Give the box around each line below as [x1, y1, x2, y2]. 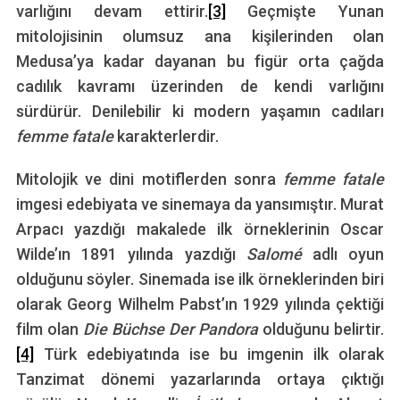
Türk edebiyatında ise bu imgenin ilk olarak [33, 345, 385, 364]
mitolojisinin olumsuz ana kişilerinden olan [15, 27, 385, 46]
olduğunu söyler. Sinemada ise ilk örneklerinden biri [15, 270, 385, 289]
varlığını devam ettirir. [15, 2, 208, 21]
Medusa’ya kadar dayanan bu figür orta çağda [15, 52, 385, 71]
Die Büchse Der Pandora [82, 320, 263, 339]
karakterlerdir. [116, 127, 219, 146]
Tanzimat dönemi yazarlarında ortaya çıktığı [15, 370, 385, 389]
